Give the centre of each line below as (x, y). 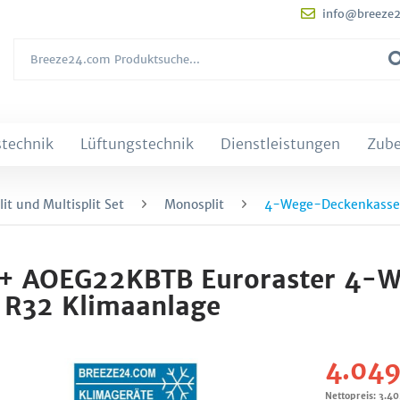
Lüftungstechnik (137, 144)
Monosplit (194, 204)
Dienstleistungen (280, 144)
